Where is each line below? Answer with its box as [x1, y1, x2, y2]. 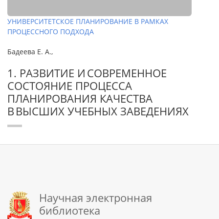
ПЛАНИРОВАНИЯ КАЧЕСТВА [7, 91, 153, 106]
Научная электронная [39, 190, 152, 205]
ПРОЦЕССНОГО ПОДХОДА [7, 27, 94, 36]
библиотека [39, 203, 100, 218]
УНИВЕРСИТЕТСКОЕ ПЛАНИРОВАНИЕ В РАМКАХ [7, 17, 168, 26]
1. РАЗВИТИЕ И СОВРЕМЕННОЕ [7, 66, 167, 80]
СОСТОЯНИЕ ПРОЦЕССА [7, 78, 132, 93]
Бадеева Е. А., [7, 47, 53, 56]
